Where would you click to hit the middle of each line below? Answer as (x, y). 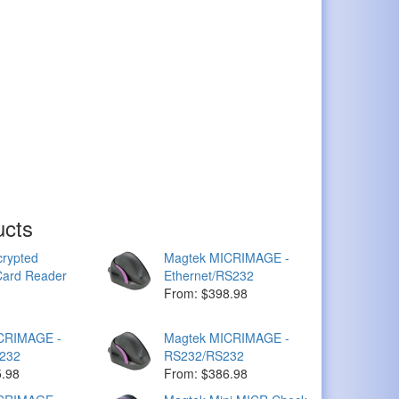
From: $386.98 (206, 373)
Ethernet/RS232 (209, 275)
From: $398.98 (206, 293)
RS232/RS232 (204, 355)
